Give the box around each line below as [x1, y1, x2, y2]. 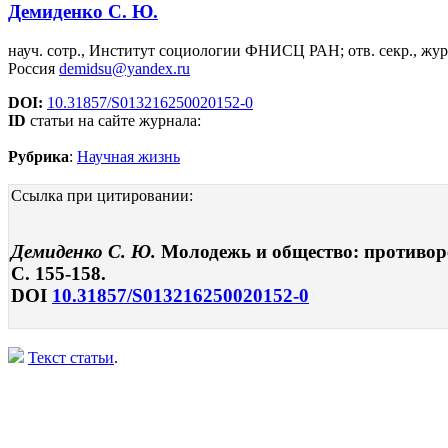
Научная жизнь [77, 147, 180, 165]
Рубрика [8, 147, 69, 165]
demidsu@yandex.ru [59, 59, 190, 77]
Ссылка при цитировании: [11, 186, 193, 204]
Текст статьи [28, 349, 114, 367]
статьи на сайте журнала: [26, 111, 201, 129]
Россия [8, 59, 59, 77]
